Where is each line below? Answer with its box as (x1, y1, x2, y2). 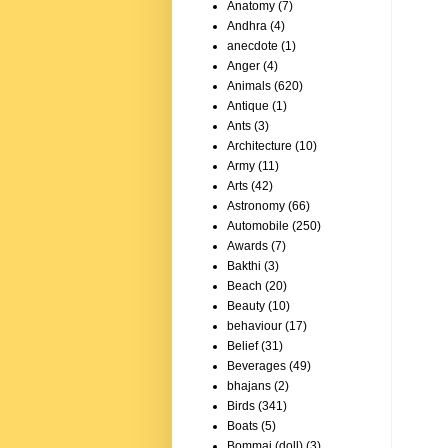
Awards (227, 239, 268, 254)
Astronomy (227, 199, 285, 214)
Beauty (227, 299, 265, 314)
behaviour (227, 319, 282, 334)
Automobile (227, 219, 289, 234)
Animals (227, 79, 271, 94)
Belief (227, 339, 258, 354)
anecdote (227, 39, 278, 54)
